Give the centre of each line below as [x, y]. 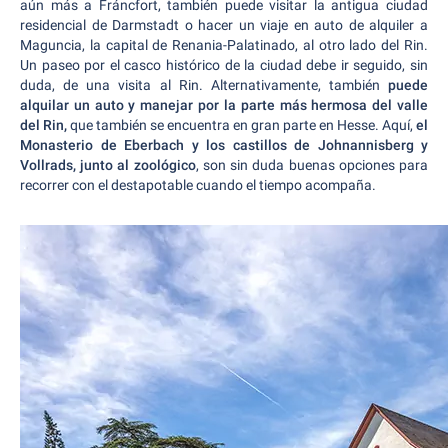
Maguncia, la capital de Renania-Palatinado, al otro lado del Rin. [224, 45]
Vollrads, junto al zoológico [108, 165]
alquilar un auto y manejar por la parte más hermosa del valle [224, 105]
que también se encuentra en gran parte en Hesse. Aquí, [241, 125]
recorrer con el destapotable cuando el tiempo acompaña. [199, 185]
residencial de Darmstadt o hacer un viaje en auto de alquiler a [224, 25]
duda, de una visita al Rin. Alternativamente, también [204, 85]
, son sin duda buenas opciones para [312, 165]
